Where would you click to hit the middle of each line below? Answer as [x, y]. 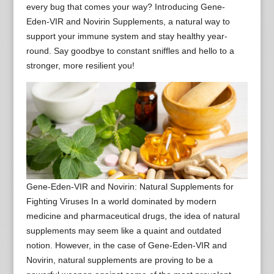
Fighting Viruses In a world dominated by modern [121, 201]
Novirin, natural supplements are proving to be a [119, 260]
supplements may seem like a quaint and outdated [124, 230]
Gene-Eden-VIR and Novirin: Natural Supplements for [130, 186]
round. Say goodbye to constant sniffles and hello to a [130, 51]
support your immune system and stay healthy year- [127, 36]
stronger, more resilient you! [80, 65]
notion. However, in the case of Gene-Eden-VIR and [126, 245]
